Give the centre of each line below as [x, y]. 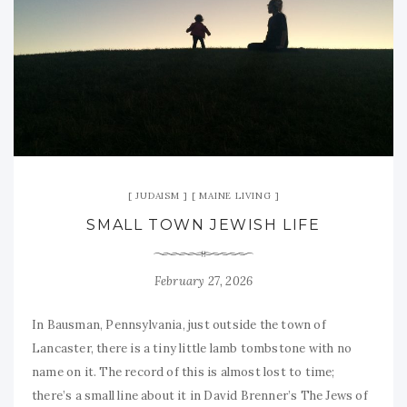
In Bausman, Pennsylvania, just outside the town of [179, 324]
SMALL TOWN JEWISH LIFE [203, 224]
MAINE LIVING [235, 195]
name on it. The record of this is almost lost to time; [184, 372]
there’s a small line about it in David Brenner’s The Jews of [200, 395]
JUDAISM [158, 195]
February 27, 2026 [203, 281]
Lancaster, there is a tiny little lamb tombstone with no [192, 348]
